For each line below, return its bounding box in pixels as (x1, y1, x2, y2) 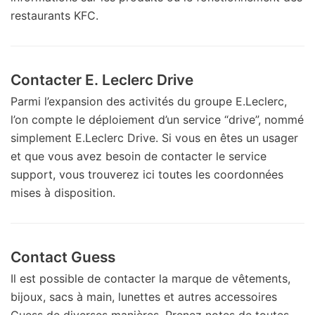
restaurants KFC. (11, 8, 98, 22)
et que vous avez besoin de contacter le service (11, 148, 266, 163)
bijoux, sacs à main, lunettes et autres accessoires (11, 289, 277, 304)
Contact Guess (11, 247, 115, 266)
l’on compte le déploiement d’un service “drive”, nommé (11, 112, 304, 127)
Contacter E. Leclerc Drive (11, 70, 193, 89)
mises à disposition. (11, 185, 115, 200)
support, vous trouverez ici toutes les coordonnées (11, 167, 283, 181)
